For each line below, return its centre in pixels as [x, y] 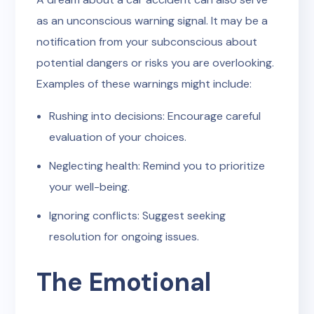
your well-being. [89, 187]
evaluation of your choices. [118, 137]
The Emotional [124, 282]
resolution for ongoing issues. [124, 237]
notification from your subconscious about [147, 42]
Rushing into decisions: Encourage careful [155, 116]
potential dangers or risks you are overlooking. [156, 63]
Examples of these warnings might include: [144, 84]
